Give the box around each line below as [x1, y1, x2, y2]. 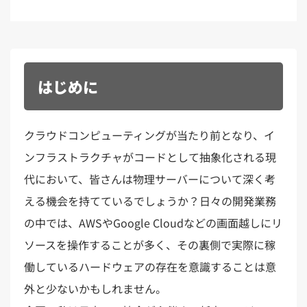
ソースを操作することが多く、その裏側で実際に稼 [24, 236, 275, 254]
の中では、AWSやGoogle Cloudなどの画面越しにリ [24, 214, 282, 232]
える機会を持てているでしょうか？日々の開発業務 [24, 193, 276, 210]
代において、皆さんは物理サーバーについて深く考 [24, 171, 275, 188]
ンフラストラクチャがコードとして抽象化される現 [24, 149, 276, 166]
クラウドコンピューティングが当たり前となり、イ [24, 127, 275, 144]
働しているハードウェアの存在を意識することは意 [24, 258, 276, 275]
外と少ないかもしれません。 [24, 280, 167, 297]
